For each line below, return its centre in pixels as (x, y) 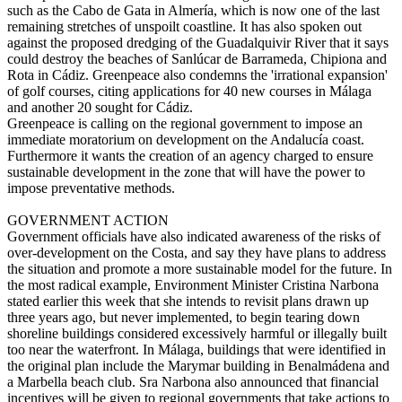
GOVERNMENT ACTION (88, 221)
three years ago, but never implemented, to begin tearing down (184, 318)
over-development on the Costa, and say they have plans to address (197, 253)
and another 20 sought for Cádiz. (100, 108)
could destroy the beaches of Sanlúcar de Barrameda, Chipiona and (197, 59)
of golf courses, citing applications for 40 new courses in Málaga (189, 92)
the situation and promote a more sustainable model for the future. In (200, 269)
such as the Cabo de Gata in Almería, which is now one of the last (193, 11)
